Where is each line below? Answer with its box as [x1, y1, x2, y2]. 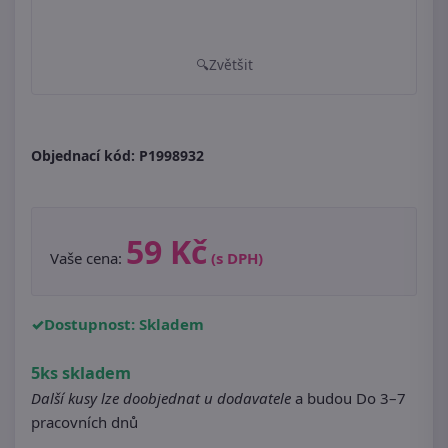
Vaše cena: [50, 248, 126, 268]
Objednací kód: [31, 146, 139, 165]
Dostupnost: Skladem [44, 314, 204, 334]
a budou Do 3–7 [291, 388, 406, 408]
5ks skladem [31, 362, 131, 384]
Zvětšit [208, 55, 253, 74]
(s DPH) [211, 248, 263, 268]
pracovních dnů [31, 412, 138, 432]
